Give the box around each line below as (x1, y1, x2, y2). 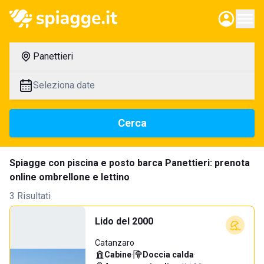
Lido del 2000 (95, 216, 153, 227)
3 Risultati (9, 190, 51, 202)
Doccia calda (143, 250, 194, 259)
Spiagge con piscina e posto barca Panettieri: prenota (9, 157, 250, 169)
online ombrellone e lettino (9, 171, 130, 183)
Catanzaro (95, 238, 134, 247)
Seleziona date (33, 80, 95, 91)
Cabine (104, 250, 131, 259)
